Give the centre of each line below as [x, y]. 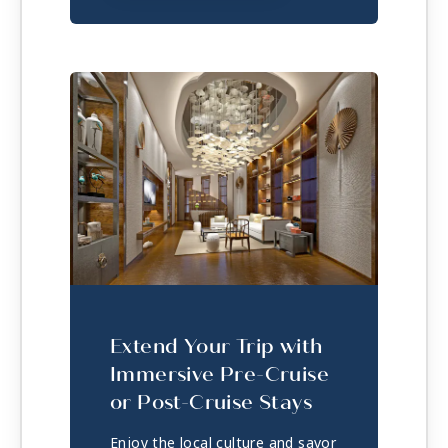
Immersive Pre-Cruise [219, 374]
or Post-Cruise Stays [211, 402]
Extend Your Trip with [216, 346]
